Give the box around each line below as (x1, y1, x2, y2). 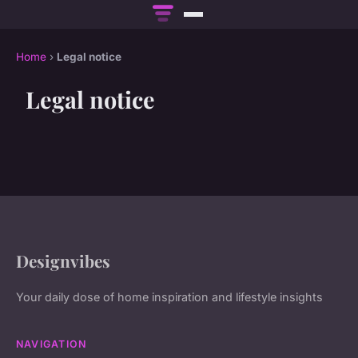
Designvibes (16, 249, 110, 272)
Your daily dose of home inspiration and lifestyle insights (16, 290, 323, 304)
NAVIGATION (16, 338, 87, 351)
